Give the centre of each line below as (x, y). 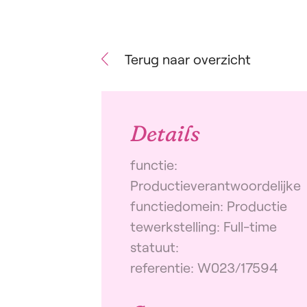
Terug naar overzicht (188, 59)
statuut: (155, 247)
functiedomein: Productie (209, 206)
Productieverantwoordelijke (216, 185)
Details (165, 133)
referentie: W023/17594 (204, 267)
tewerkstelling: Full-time (204, 226)
